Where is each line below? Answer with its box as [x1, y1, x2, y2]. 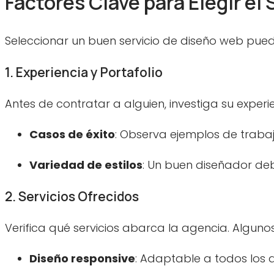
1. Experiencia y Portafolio [5, 64, 163, 81]
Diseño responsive [29, 251, 135, 267]
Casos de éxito [29, 127, 115, 143]
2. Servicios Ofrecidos [5, 188, 139, 206]
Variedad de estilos [29, 157, 143, 173]
